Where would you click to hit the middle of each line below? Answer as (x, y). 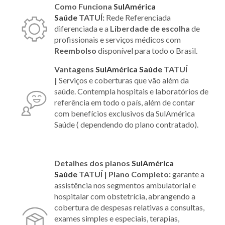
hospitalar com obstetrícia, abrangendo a (125, 196)
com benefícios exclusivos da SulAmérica (125, 114)
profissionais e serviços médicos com (118, 40)
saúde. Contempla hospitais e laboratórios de (131, 91)
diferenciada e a (82, 29)
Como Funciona (84, 7)
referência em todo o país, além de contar (125, 102)
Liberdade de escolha (150, 29)
